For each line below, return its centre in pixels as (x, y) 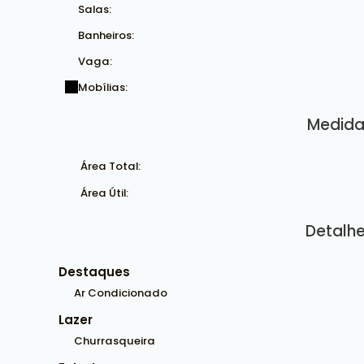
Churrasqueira (115, 341)
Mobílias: (103, 87)
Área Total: (109, 166)
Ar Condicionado (121, 293)
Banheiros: (106, 35)
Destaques (94, 272)
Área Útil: (103, 193)
